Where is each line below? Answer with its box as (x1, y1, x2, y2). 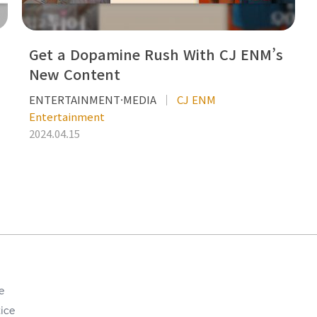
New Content (28, 63, 120, 84)
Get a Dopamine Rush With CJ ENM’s (28, 43, 283, 64)
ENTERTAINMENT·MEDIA (28, 91, 156, 107)
